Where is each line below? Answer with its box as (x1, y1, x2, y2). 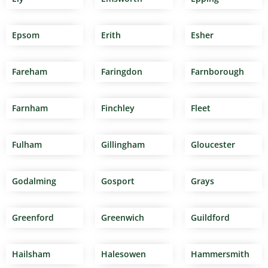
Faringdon (101, 66, 143, 78)
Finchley (101, 102, 135, 114)
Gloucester (190, 139, 235, 151)
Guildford (190, 212, 230, 224)
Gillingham (101, 139, 145, 151)
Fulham (12, 139, 42, 151)
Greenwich (101, 212, 145, 224)
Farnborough (190, 66, 244, 78)
